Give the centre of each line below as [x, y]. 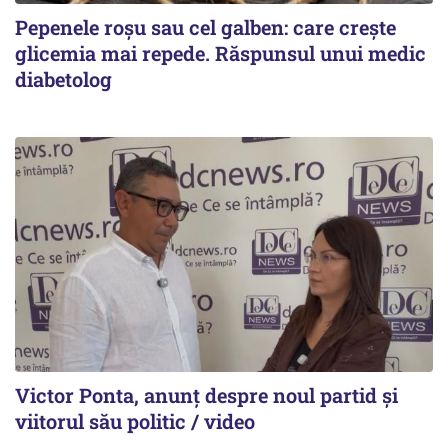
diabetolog [63, 78]
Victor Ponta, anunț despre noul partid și [206, 394]
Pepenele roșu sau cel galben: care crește [205, 26]
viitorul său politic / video [135, 420]
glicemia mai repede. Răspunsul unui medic [220, 52]
